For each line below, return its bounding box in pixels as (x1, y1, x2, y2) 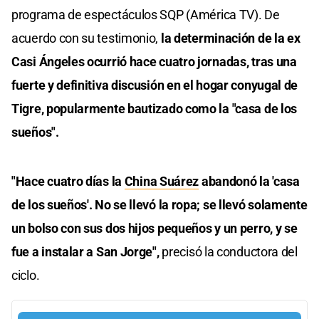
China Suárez (124, 173, 199, 189)
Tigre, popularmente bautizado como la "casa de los (11, 100, 298, 116)
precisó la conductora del (159, 244, 298, 259)
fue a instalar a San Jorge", (11, 244, 159, 259)
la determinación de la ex (158, 30, 300, 46)
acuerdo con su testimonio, (11, 30, 159, 46)
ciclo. (11, 267, 40, 283)
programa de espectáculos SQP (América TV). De (11, 6, 280, 22)
